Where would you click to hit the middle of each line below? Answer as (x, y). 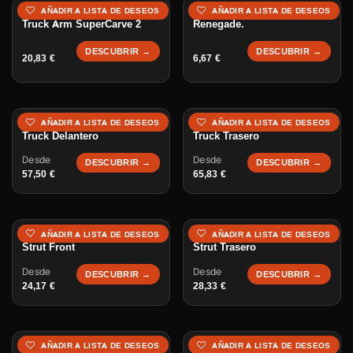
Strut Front (48, 247)
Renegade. (218, 24)
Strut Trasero (224, 247)
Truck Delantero (60, 135)
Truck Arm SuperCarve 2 (82, 24)
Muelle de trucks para (245, 11)
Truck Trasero (226, 135)
